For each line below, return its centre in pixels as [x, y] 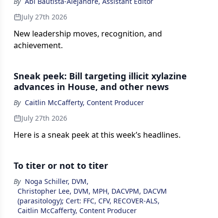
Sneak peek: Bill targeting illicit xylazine [100, 76]
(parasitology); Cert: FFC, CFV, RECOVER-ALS [88, 201]
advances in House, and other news [91, 87]
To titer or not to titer [61, 166]
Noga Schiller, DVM [56, 182]
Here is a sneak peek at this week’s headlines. [97, 135]
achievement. [38, 45]
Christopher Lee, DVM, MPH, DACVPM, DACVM [92, 191]
